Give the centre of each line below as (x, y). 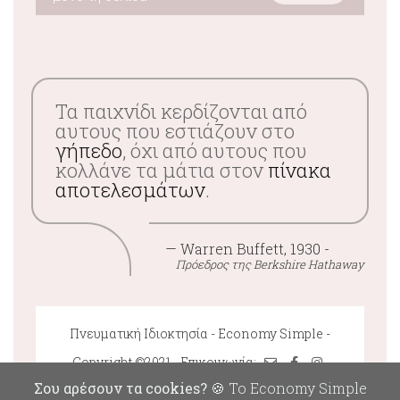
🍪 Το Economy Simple (287, 388)
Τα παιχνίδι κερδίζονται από (181, 111)
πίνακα (300, 170)
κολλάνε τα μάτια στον (162, 170)
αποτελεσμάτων (130, 190)
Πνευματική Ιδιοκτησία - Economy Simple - (200, 333)
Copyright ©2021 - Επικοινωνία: (166, 362)
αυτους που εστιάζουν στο (175, 131)
